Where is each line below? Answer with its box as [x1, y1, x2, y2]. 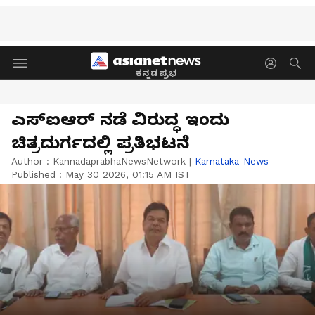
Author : [11, 155, 53, 167]
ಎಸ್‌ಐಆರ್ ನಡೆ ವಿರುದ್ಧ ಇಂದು [11, 110, 229, 129]
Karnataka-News [195, 155, 269, 167]
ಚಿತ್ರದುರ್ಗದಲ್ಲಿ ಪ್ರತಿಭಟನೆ [11, 133, 189, 153]
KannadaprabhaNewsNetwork [53, 155, 186, 167]
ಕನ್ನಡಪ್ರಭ [136, 67, 177, 78]
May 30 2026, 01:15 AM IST [65, 169, 191, 180]
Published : [11, 169, 65, 180]
